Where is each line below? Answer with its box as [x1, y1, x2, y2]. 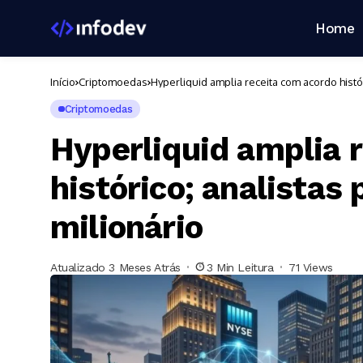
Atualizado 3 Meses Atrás [50, 260, 181, 274]
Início [50, 75, 75, 88]
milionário [50, 208, 203, 246]
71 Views [288, 260, 333, 274]
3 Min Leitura [207, 260, 274, 274]
